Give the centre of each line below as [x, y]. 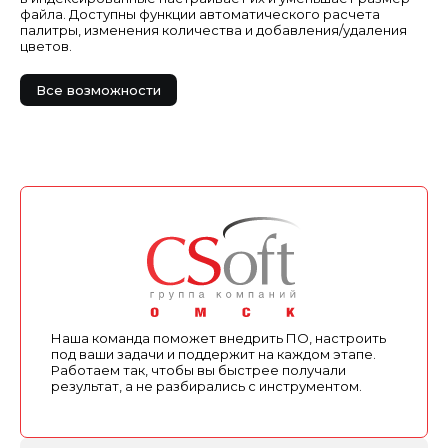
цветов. [46, 46]
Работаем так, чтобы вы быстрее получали [198, 370]
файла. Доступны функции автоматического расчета [200, 14]
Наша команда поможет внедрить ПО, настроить [218, 338]
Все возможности [98, 90]
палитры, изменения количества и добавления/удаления [213, 30]
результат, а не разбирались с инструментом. [206, 386]
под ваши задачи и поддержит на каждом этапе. [213, 354]
